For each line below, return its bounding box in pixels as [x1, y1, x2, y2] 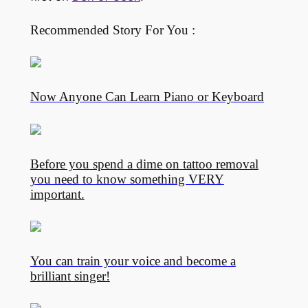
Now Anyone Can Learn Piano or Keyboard [30, 89, 264, 104]
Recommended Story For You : [30, 22, 195, 37]
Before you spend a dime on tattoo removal [30, 156, 258, 171]
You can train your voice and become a [30, 253, 236, 268]
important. [30, 186, 85, 201]
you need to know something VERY [30, 171, 224, 186]
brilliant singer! [30, 268, 110, 283]
